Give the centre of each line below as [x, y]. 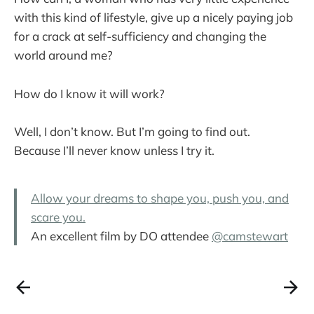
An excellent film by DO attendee [121, 235]
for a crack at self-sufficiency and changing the [140, 36]
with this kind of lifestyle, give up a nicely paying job [153, 18]
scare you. [58, 217]
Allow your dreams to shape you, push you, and [160, 198]
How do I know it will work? [89, 93]
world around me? [63, 55]
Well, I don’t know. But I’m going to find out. [132, 131]
